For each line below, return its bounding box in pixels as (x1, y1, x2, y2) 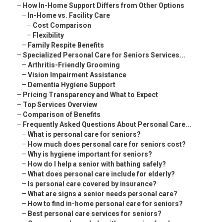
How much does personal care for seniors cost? (28, 140, 186, 149)
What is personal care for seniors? (28, 130, 141, 139)
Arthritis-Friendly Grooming (28, 61, 120, 69)
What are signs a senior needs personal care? (28, 190, 177, 198)
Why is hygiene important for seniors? (28, 150, 152, 159)
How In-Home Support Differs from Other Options (23, 1, 184, 10)
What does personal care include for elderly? (28, 170, 175, 178)
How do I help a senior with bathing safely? (28, 160, 166, 168)
